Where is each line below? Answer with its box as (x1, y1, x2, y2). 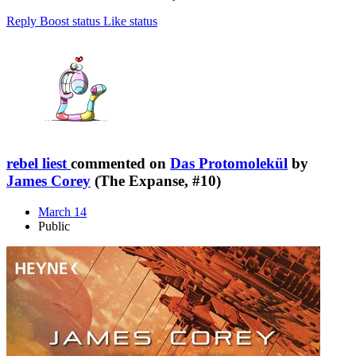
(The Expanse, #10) (91, 172, 221, 189)
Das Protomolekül (170, 154, 288, 172)
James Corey (6, 172, 91, 189)
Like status (103, 14, 157, 29)
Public (38, 219, 70, 233)
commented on (71, 154, 170, 172)
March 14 (38, 204, 87, 219)
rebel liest (6, 154, 67, 172)
